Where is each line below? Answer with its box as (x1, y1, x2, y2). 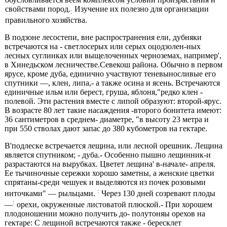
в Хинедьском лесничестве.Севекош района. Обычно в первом (5, 60, 223, 69)
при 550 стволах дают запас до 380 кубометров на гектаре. (5, 124, 208, 133)
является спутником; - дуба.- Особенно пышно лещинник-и (5, 150, 211, 159)
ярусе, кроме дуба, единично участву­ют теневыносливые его (5, 69, 216, 78)
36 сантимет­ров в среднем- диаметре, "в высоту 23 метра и (5, 115, 209, 124)
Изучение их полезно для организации (72, 4, 209, 13)
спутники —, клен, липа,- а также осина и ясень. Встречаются (5, 78, 220, 87)
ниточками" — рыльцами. (5, 189, 98, 198)
